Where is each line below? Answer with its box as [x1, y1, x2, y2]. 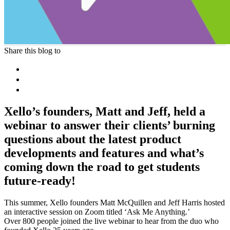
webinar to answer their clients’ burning [4, 118, 215, 132]
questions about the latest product [4, 132, 181, 146]
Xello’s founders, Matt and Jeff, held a [4, 104, 205, 118]
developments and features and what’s [4, 146, 204, 160]
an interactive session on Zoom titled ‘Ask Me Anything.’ [4, 207, 190, 216]
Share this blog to [4, 46, 61, 55]
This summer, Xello [4, 198, 70, 207]
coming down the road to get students [4, 160, 200, 174]
